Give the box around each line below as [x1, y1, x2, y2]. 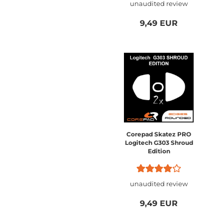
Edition [147, 147, 170, 155]
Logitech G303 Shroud [124, 139, 193, 146]
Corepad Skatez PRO [126, 130, 191, 138]
